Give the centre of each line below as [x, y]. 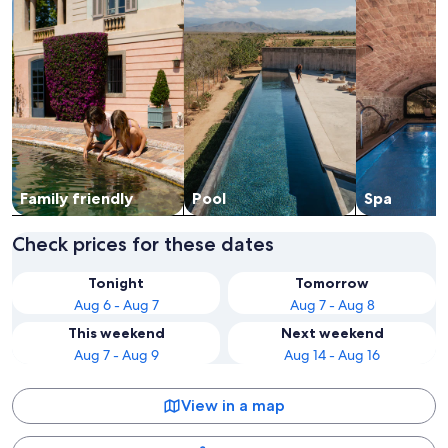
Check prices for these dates [143, 244]
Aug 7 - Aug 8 [332, 305]
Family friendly [76, 198]
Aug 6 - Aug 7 [116, 305]
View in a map [233, 406]
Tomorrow [332, 283]
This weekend [116, 333]
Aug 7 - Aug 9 [116, 355]
